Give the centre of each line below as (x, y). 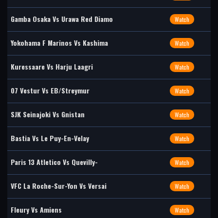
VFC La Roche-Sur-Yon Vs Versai (59, 186)
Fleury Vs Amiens (36, 209)
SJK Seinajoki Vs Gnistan (48, 114)
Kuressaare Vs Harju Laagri (52, 66)
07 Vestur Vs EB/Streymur (50, 90)
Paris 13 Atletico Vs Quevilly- (54, 162)
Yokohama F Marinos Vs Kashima (59, 43)
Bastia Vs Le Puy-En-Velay (50, 138)
